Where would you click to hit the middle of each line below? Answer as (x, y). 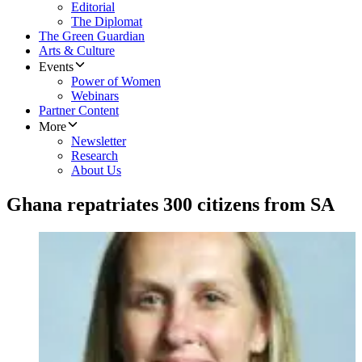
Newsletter (99, 141)
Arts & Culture (77, 51)
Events (56, 67)
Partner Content (79, 111)
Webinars (95, 96)
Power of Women (116, 82)
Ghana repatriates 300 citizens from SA (170, 205)
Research (95, 156)
